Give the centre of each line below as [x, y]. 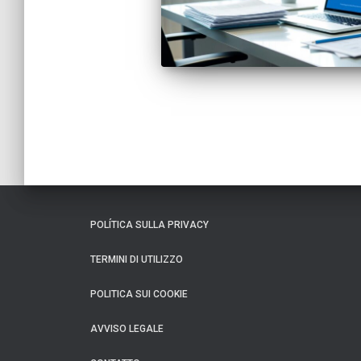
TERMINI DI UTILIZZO [137, 259]
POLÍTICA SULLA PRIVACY [149, 225]
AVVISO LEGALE [127, 329]
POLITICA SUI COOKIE [139, 294]
